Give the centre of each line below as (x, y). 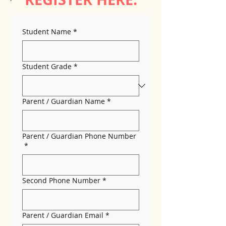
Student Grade (47, 66)
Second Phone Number (61, 180)
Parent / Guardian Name (64, 101)
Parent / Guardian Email (63, 215)
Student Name (47, 32)
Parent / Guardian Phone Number (79, 136)
